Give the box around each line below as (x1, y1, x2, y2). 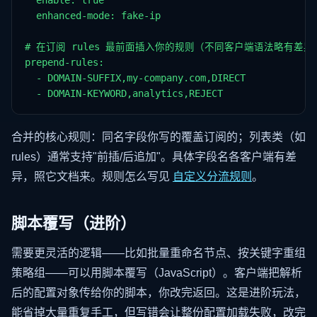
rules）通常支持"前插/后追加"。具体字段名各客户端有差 (11, 151, 296, 163)
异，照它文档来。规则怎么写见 (11, 171, 173, 183)
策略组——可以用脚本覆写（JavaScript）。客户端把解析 (11, 267, 302, 279)
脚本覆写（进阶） (11, 214, 136, 233)
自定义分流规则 (173, 171, 252, 183)
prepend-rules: (25, 57, 104, 69)
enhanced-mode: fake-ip (25, 10, 161, 22)
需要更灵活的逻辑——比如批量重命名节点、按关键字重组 (11, 247, 306, 260)
